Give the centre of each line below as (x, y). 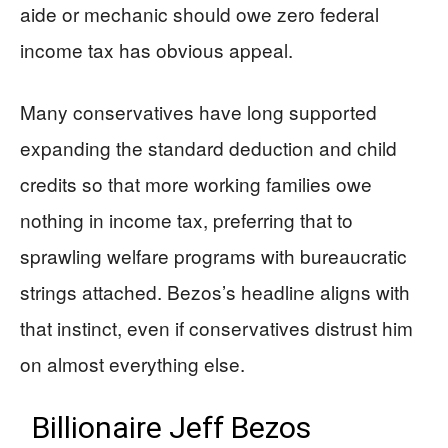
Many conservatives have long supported (198, 111)
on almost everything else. (132, 363)
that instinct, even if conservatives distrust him (216, 327)
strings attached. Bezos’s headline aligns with (215, 291)
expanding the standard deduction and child (208, 147)
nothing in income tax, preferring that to (186, 219)
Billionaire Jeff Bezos (172, 427)
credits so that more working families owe (196, 183)
